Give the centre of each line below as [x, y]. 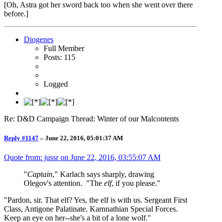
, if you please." [136, 183]
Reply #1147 [21, 138]
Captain [40, 174]
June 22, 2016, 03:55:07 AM [115, 158]
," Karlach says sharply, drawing [103, 174]
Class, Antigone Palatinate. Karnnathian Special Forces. [91, 209]
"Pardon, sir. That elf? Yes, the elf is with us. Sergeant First [96, 200]
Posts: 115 [59, 57]
